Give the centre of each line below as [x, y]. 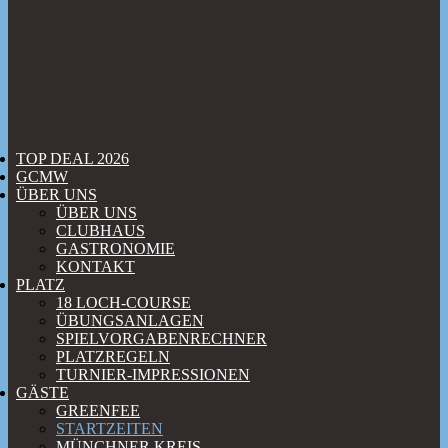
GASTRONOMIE [115, 248]
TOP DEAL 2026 [72, 158]
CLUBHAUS [100, 230]
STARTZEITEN [109, 428]
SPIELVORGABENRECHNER [161, 338]
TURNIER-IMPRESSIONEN [153, 374]
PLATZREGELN [113, 356]
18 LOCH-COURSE [123, 302]
